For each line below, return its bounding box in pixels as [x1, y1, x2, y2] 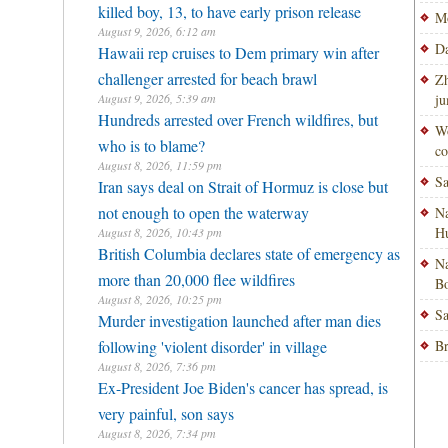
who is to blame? [98, 135, 205, 151]
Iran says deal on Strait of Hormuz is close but [98, 176, 388, 197]
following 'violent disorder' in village [98, 336, 327, 352]
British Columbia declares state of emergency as [98, 243, 400, 264]
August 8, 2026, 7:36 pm [98, 358, 216, 374]
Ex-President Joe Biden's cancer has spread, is [98, 377, 388, 398]
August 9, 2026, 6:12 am [98, 23, 216, 39]
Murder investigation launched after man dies [98, 310, 381, 331]
